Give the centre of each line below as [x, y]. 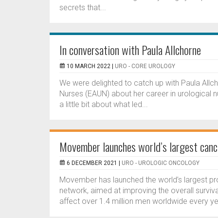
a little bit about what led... [104, 104]
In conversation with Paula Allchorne [130, 50]
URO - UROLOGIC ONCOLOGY [161, 163]
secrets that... [83, 8]
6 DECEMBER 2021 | [94, 163]
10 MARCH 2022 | [91, 66]
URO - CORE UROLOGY [145, 66]
